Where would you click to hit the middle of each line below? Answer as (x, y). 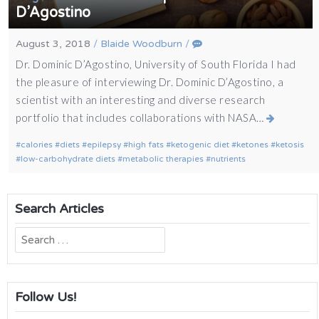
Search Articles (59, 209)
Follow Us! (46, 297)
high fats (146, 145)
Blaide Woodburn (142, 44)
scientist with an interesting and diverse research (141, 100)
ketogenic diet (200, 145)
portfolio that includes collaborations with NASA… (141, 117)
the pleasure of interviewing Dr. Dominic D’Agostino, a (150, 82)
